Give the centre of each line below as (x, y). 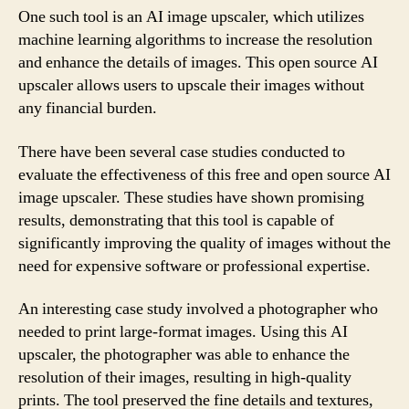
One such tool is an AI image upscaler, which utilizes (191, 17)
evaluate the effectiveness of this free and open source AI (204, 174)
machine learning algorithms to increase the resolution (195, 40)
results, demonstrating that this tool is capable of (176, 220)
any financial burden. (88, 108)
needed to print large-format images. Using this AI (183, 332)
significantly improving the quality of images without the (204, 243)
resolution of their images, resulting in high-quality (185, 378)
